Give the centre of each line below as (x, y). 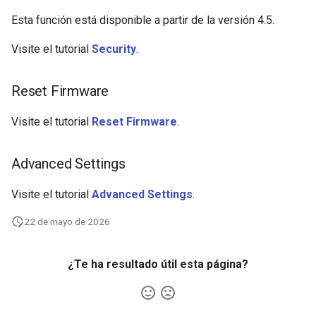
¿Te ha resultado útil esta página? (158, 264)
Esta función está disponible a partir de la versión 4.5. (143, 20)
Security (114, 49)
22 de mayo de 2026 (67, 221)
